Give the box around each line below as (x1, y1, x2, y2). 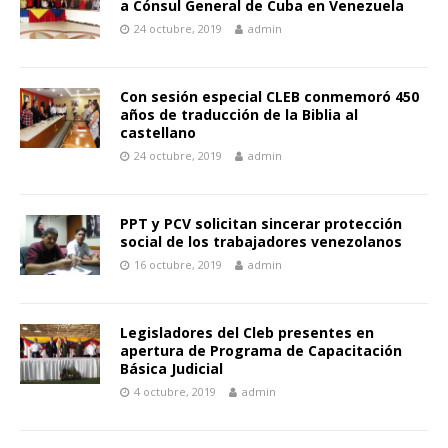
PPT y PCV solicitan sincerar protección (120, 213, 402, 233)
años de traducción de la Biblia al (120, 104, 358, 124)
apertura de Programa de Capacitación (120, 340, 402, 360)
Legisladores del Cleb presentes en (120, 322, 374, 342)
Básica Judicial (120, 358, 223, 378)
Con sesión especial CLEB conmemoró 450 (120, 86, 419, 106)
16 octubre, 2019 (134, 256, 222, 272)
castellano (120, 122, 196, 142)
